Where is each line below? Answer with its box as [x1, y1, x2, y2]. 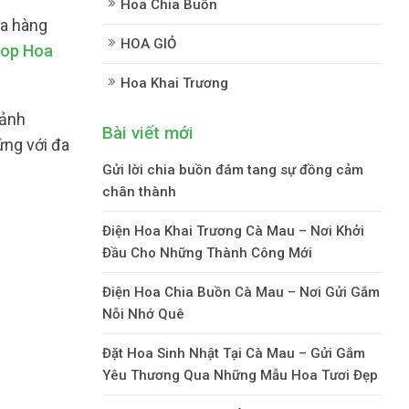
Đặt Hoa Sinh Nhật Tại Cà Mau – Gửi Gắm [102, 344, 365, 362]
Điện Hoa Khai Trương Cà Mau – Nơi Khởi [102, 222, 364, 239]
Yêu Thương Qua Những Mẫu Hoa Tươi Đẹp [102, 366, 378, 383]
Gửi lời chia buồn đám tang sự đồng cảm [102, 161, 363, 178]
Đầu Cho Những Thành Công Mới [102, 244, 312, 261]
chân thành [102, 183, 176, 200]
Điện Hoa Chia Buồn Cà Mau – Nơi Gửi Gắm [102, 283, 380, 300]
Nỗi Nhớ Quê [102, 305, 184, 322]
